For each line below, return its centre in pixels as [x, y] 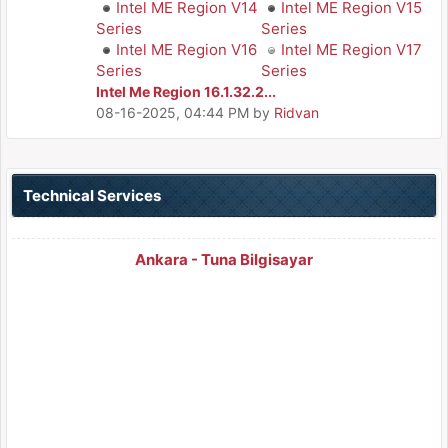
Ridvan [296, 112]
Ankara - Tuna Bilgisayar [224, 259]
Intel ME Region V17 [351, 49]
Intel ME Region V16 [186, 49]
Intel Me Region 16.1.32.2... [186, 91]
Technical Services [92, 195]
